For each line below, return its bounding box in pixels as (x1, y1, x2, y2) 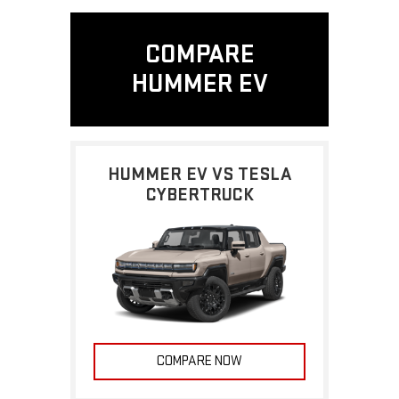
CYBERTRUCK (145, 183, 254, 207)
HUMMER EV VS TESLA (107, 163, 292, 186)
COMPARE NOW (157, 352, 242, 370)
